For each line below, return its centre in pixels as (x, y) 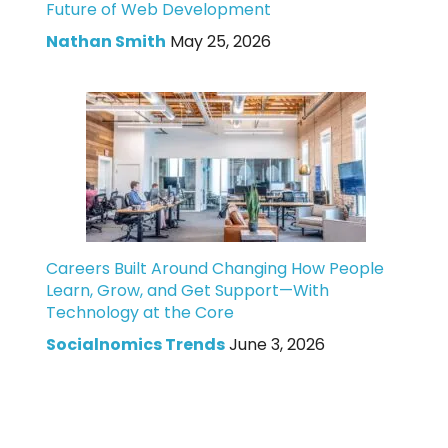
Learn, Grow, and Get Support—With (187, 290)
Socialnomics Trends (135, 344)
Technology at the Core (139, 312)
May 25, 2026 (220, 41)
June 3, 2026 (276, 344)
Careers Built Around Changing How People (214, 268)
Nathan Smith (105, 41)
